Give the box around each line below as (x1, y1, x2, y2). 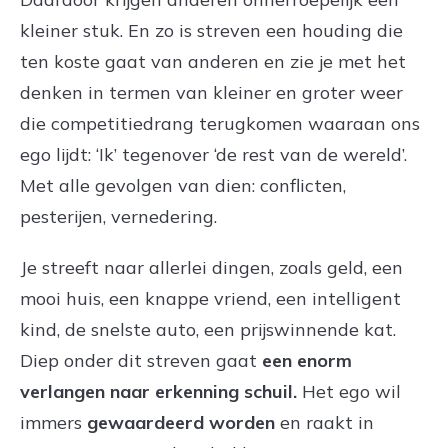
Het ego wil (297, 379, 401, 403)
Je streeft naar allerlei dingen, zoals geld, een (20, 255, 403, 279)
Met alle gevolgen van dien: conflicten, (20, 173, 346, 197)
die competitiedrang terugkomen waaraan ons (20, 111, 420, 135)
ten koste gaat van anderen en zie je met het (20, 49, 406, 73)
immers (20, 410, 87, 434)
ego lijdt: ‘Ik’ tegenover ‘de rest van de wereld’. (20, 142, 407, 166)
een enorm (262, 348, 352, 372)
